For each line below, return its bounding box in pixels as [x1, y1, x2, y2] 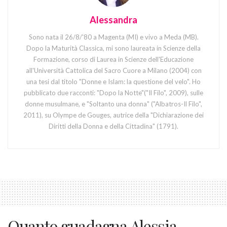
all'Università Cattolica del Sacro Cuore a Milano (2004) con [25, 66, 202, 74]
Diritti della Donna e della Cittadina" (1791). [49, 122, 178, 130]
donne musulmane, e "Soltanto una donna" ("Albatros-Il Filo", [25, 99, 202, 108]
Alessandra [90, 14, 137, 25]
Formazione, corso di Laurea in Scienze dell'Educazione [33, 55, 194, 63]
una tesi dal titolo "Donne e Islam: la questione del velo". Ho [26, 77, 201, 86]
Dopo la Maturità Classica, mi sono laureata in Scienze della [26, 44, 201, 52]
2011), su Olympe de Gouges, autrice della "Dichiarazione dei [23, 110, 204, 119]
